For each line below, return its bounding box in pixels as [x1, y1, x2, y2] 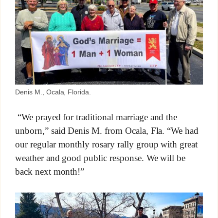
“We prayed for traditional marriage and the [15, 112, 178, 123]
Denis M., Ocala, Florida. [15, 88, 91, 96]
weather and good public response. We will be [15, 153, 186, 163]
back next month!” [15, 166, 85, 177]
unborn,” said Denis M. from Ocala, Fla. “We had [15, 126, 199, 136]
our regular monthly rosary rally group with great [15, 139, 198, 150]
